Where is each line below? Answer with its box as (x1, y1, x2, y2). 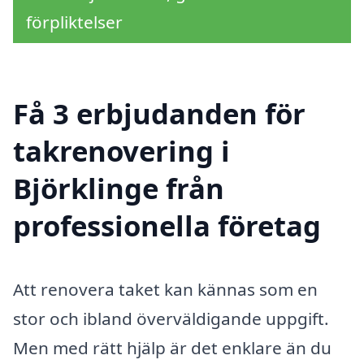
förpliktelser (26, 10, 123, 33)
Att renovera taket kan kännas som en (13, 278, 318, 301)
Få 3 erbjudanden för (13, 94, 305, 133)
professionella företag (13, 206, 321, 245)
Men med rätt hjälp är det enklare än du (13, 336, 331, 360)
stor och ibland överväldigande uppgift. (13, 307, 329, 331)
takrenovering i (13, 132, 230, 171)
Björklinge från (13, 169, 224, 208)
